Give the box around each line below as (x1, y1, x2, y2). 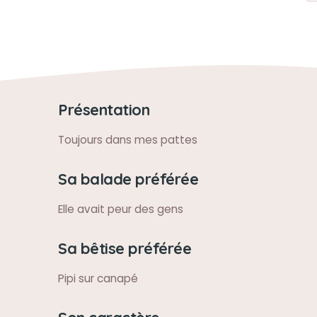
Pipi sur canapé (58, 271, 138, 286)
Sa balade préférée (58, 169, 198, 188)
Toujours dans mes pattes (58, 132, 197, 147)
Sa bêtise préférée (58, 238, 191, 258)
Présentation (58, 100, 149, 119)
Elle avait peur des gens (58, 202, 183, 217)
